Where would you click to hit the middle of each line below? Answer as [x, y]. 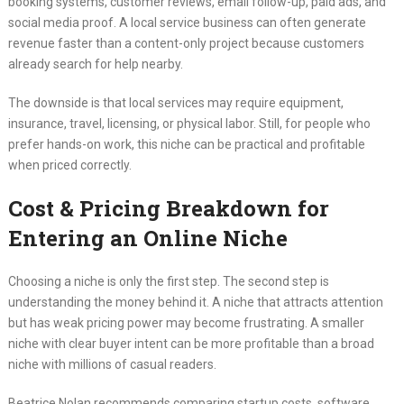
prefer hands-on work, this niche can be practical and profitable [186, 145]
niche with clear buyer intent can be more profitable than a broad [191, 344]
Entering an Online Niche [147, 239]
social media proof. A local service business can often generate [187, 23]
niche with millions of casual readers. [112, 365]
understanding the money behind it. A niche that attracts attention [195, 303]
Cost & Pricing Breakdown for [168, 209]
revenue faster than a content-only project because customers [186, 44]
